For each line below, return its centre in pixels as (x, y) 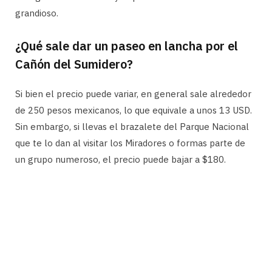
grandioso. (37, 13)
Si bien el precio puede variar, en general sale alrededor (133, 94)
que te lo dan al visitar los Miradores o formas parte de (130, 143)
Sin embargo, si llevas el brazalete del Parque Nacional (132, 127)
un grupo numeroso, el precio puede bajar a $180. (121, 160)
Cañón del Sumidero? (74, 64)
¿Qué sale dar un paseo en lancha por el (127, 46)
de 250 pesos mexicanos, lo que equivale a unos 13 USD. (134, 110)
